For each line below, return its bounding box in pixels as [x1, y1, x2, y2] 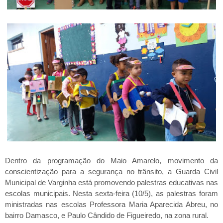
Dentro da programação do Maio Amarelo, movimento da [5, 156, 218, 165]
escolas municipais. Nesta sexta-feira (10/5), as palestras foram [5, 189, 218, 198]
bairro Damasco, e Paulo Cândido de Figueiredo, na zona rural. [5, 211, 209, 220]
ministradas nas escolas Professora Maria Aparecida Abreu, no [5, 200, 218, 209]
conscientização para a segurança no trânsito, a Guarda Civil [5, 167, 218, 176]
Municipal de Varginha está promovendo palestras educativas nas [5, 178, 218, 187]
